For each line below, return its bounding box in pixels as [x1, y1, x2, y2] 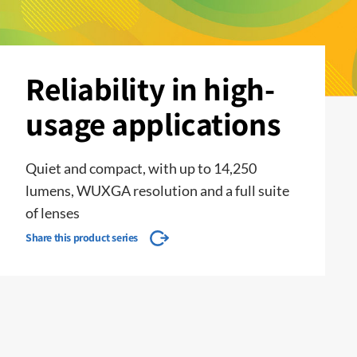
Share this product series [25, 230, 138, 245]
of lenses [25, 204, 80, 222]
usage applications [25, 103, 281, 144]
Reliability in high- [25, 68, 275, 109]
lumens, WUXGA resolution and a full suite [25, 182, 289, 199]
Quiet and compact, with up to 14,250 [25, 159, 257, 177]
